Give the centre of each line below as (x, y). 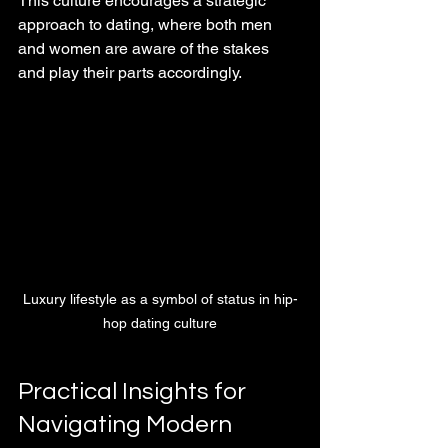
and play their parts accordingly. (130, 72)
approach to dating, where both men (147, 24)
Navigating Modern (127, 425)
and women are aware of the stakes (145, 48)
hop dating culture (160, 323)
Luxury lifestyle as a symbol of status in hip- (160, 299)
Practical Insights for (134, 392)
